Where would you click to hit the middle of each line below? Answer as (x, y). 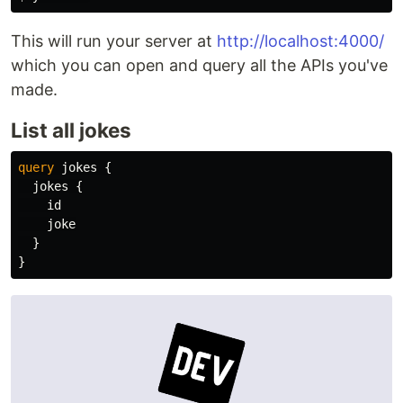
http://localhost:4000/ (300, 41)
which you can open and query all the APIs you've (199, 66)
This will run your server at (114, 41)
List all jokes (71, 130)
